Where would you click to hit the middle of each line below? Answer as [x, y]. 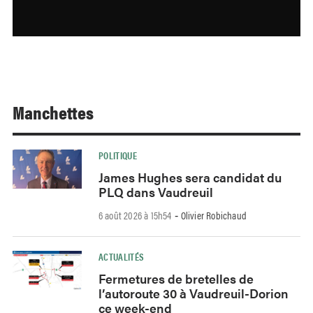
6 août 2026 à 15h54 [135, 215]
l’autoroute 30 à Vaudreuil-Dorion [193, 293]
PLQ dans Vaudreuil [155, 192]
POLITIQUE [118, 155]
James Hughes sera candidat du [190, 177]
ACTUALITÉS [121, 257]
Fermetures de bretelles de [176, 278]
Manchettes [53, 112]
